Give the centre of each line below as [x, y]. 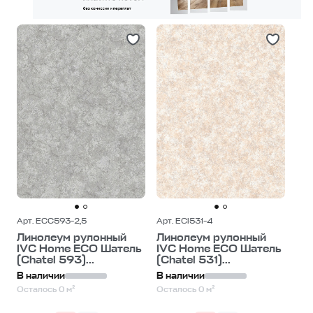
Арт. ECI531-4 [184, 220]
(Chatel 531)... [194, 260]
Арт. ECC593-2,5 [52, 220]
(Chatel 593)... [56, 260]
